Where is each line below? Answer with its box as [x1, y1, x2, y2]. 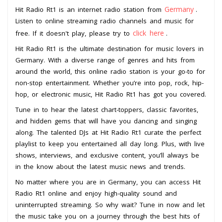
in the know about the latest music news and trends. [15, 162, 185, 171]
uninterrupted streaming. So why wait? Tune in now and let [15, 200, 205, 209]
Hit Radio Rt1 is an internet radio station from [15, 4, 165, 14]
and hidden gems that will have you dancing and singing [15, 116, 197, 125]
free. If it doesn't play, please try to [15, 28, 133, 38]
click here [133, 28, 164, 38]
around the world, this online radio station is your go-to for [15, 66, 205, 76]
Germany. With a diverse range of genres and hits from [15, 55, 195, 64]
